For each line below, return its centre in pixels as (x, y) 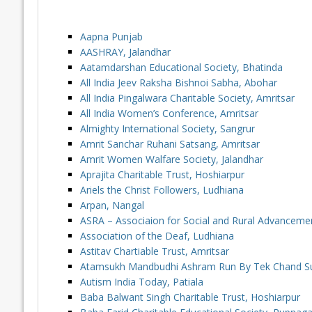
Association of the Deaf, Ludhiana (157, 236)
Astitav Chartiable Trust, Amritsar (154, 251)
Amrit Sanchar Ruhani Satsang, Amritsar (170, 144)
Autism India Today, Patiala (141, 282)
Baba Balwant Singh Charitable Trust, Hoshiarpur (190, 297)
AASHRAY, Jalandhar (125, 52)
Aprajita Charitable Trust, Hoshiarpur (162, 175)
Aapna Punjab (111, 37)
